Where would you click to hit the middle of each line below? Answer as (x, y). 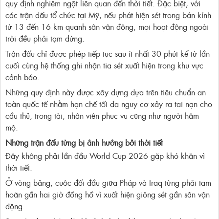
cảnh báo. (22, 77)
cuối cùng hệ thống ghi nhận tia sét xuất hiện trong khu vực (104, 65)
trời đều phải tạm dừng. (45, 38)
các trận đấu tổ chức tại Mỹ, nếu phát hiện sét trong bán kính (108, 15)
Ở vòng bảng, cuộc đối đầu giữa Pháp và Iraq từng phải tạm (108, 183)
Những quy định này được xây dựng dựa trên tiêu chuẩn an (106, 92)
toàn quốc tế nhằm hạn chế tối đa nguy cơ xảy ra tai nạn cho (109, 104)
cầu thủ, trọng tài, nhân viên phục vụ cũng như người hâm (102, 116)
